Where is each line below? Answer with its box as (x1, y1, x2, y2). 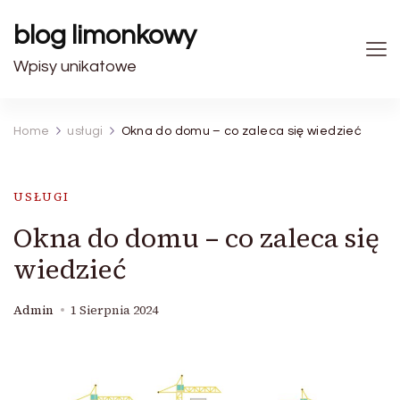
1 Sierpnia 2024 (71, 302, 158, 319)
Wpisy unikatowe (13, 58, 137, 75)
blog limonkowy (13, 21, 196, 49)
